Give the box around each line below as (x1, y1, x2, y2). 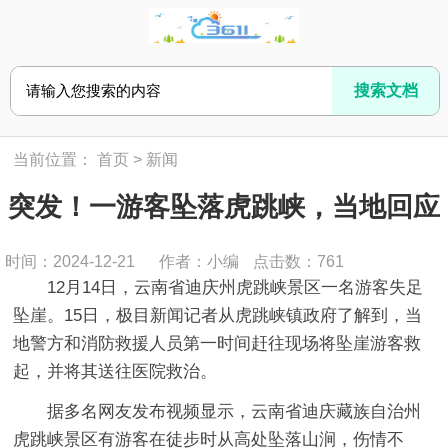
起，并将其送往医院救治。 (13, 362, 218, 382)
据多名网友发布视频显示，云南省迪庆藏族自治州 (47, 402, 422, 422)
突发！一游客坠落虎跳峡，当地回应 (8, 192, 440, 223)
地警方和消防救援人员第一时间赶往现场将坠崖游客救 (13, 334, 422, 354)
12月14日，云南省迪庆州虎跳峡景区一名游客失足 (47, 278, 424, 298)
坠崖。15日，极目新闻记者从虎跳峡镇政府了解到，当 (13, 306, 423, 326)
